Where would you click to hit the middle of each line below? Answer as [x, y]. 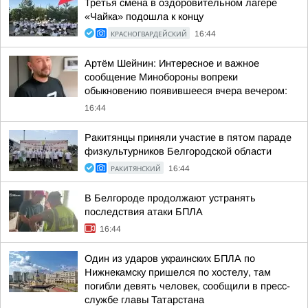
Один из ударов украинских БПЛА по [170, 258]
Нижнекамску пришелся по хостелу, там [178, 272]
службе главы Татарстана [144, 300]
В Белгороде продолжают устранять [170, 198]
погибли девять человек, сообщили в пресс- [187, 286]
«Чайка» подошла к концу [144, 16]
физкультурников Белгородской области [178, 151]
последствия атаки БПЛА [144, 212]
